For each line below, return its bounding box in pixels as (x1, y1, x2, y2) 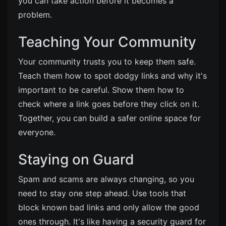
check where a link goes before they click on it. (18, 99, 199, 109)
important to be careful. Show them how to (18, 85, 184, 95)
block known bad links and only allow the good (18, 202, 199, 212)
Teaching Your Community (18, 33, 196, 50)
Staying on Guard (18, 151, 134, 168)
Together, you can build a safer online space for (18, 113, 201, 123)
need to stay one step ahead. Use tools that (18, 188, 186, 198)
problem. (18, 10, 52, 20)
